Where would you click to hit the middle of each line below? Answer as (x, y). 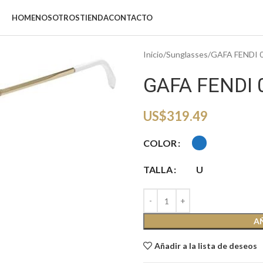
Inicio (153, 54)
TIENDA (94, 18)
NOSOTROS (58, 18)
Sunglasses (187, 54)
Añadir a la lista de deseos (206, 246)
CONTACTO (131, 18)
